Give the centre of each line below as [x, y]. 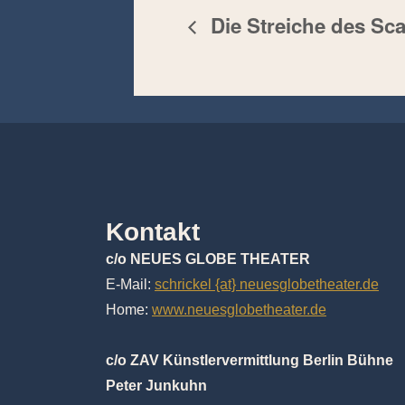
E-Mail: [130, 284]
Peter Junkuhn [156, 385]
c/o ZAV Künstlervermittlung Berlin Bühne [250, 360]
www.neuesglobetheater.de [239, 309]
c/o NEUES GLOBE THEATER [208, 259]
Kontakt [153, 231]
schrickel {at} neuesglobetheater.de [267, 284]
